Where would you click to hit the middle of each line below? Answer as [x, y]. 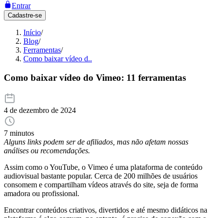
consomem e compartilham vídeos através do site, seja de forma [101, 185]
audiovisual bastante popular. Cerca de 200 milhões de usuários [101, 176]
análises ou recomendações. [47, 151]
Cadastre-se [25, 15]
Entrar [21, 6]
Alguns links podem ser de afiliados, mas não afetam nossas [96, 142]
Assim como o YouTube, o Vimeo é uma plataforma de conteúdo [103, 167]
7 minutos [19, 133]
